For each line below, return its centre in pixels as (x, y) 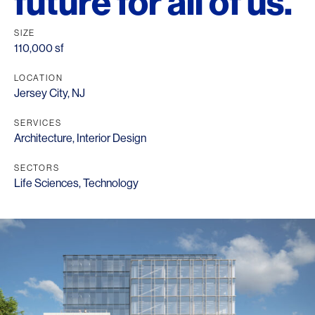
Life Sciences (46, 184)
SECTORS (37, 168)
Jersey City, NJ (50, 94)
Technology (111, 184)
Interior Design (111, 139)
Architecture (43, 139)
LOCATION (39, 78)
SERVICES (38, 123)
